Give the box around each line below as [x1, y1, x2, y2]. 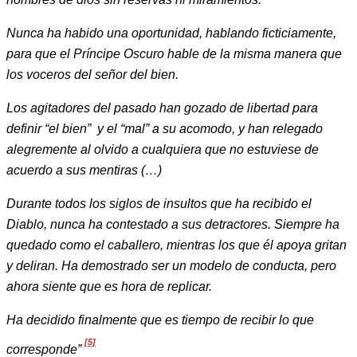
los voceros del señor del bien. [6, 68, 178, 82]
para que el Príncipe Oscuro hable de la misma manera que [6, 47, 342, 61]
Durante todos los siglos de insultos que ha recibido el [6, 197, 312, 211]
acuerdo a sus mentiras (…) [6, 163, 162, 178]
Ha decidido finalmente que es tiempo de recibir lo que [6, 313, 314, 328]
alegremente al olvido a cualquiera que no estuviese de [6, 143, 319, 157]
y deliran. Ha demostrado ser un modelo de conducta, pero [6, 259, 336, 273]
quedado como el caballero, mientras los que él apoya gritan [6, 238, 347, 253]
